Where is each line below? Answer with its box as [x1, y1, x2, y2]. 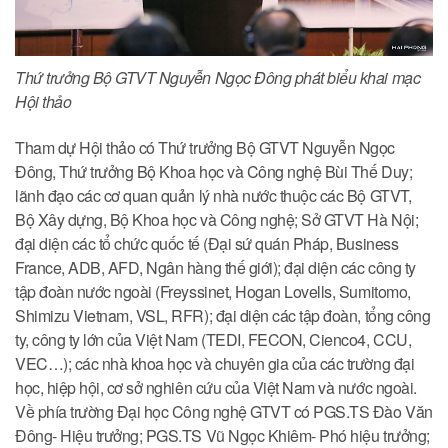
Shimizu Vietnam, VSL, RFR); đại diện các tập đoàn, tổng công [15, 304, 431, 328]
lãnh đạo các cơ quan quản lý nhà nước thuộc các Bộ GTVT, [15, 184, 412, 208]
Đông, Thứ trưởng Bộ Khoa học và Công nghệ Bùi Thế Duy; [15, 160, 413, 184]
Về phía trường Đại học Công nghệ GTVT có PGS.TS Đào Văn [15, 400, 433, 424]
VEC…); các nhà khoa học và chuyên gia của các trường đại [15, 352, 415, 376]
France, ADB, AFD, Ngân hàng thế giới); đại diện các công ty [15, 256, 416, 280]
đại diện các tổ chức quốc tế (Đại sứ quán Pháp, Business [15, 232, 399, 256]
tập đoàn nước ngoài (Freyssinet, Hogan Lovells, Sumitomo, [15, 280, 411, 304]
